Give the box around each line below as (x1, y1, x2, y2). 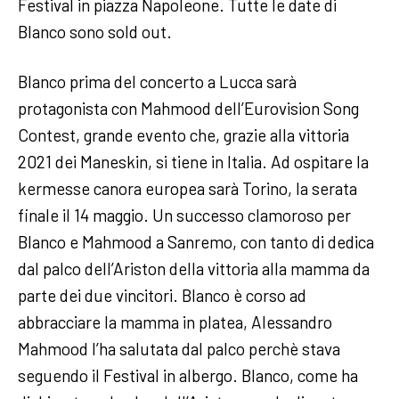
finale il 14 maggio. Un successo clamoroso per (18, 204, 351, 225)
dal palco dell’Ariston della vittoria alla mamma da (18, 257, 370, 279)
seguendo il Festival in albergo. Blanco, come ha (18, 364, 358, 386)
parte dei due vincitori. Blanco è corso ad (18, 284, 306, 305)
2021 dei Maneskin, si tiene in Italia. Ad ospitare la (18, 151, 369, 172)
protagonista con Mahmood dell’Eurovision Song (18, 97, 359, 118)
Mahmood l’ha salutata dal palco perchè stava (18, 338, 340, 359)
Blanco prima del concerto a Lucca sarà (18, 70, 297, 92)
